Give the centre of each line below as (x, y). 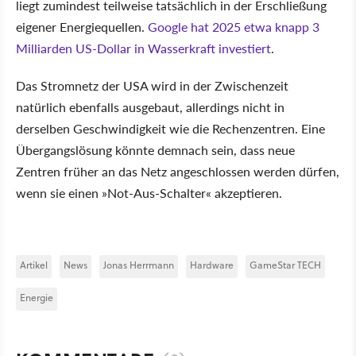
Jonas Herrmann (139, 265)
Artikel (34, 265)
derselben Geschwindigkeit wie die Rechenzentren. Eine (170, 128)
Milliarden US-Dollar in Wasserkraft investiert (143, 48)
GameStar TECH (285, 265)
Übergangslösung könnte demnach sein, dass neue (155, 149)
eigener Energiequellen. (82, 26)
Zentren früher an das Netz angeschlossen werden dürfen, (178, 171)
